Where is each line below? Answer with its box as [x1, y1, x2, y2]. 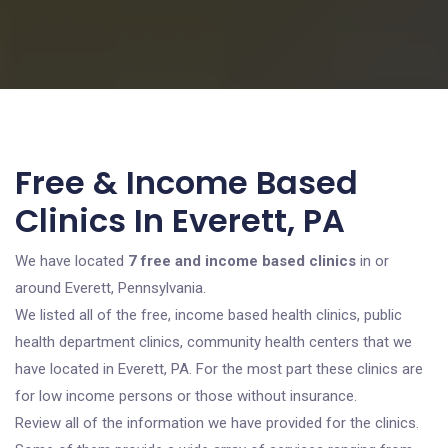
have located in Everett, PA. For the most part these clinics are [15, 360, 423, 378]
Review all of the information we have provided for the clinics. [15, 414, 419, 432]
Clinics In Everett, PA [15, 198, 345, 243]
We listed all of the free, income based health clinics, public [15, 306, 402, 324]
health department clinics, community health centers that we [15, 333, 412, 351]
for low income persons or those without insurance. [15, 387, 357, 405]
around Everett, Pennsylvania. [15, 279, 206, 297]
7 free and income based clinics [128, 252, 356, 270]
